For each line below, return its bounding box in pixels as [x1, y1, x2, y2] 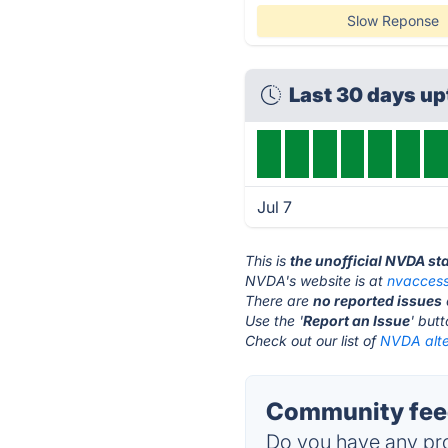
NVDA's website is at [245, 272, 388, 289]
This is [245, 252, 291, 269]
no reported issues [313, 292, 443, 309]
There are [245, 292, 314, 309]
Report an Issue [303, 312, 411, 329]
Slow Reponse [346, 12, 439, 29]
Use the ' [245, 312, 304, 329]
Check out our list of [245, 332, 381, 349]
